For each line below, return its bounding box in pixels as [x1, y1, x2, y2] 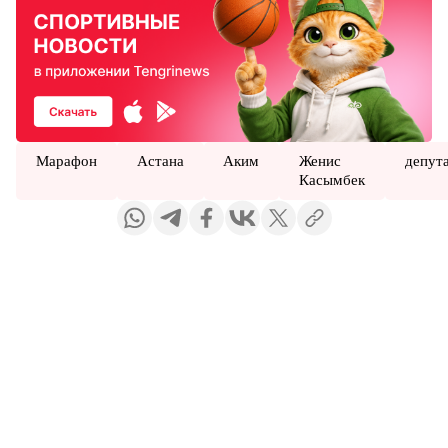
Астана [136, 152, 184, 169]
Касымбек [299, 171, 366, 188]
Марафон [35, 152, 97, 169]
